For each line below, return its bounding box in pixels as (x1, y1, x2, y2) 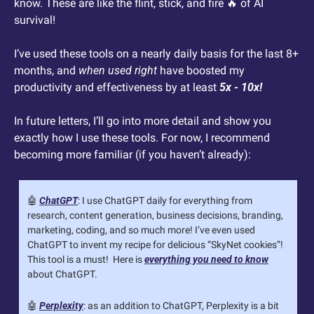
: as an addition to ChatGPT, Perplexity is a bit (83, 299, 279, 311)
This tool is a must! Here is (27, 253, 144, 265)
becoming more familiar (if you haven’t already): (14, 147, 251, 161)
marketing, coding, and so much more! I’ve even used (27, 224, 255, 235)
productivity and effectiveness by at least (14, 80, 219, 94)
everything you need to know (144, 253, 268, 265)
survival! (14, 13, 58, 27)
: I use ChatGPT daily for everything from (78, 194, 252, 206)
